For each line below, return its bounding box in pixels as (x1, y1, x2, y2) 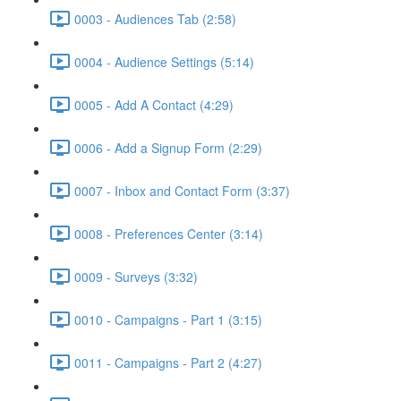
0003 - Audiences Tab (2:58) (74, 9, 236, 28)
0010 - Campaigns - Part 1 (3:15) (74, 310, 262, 328)
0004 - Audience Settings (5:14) (74, 52, 254, 71)
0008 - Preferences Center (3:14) (74, 224, 263, 243)
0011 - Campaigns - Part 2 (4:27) (74, 353, 262, 371)
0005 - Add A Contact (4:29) (74, 95, 234, 114)
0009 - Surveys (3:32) (74, 267, 198, 286)
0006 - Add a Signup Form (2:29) (74, 138, 262, 157)
